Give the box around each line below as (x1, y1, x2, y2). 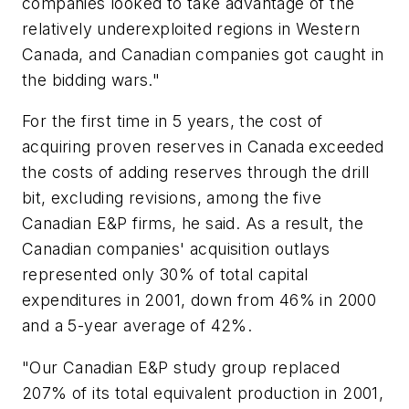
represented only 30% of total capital (22, 265, 309, 285)
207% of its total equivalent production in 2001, (22, 383, 384, 403)
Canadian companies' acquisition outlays (22, 239, 330, 259)
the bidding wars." (22, 69, 161, 89)
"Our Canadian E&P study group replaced (22, 357, 341, 377)
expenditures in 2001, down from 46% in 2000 (22, 290, 377, 310)
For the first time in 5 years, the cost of (22, 111, 323, 131)
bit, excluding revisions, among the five (22, 188, 321, 208)
